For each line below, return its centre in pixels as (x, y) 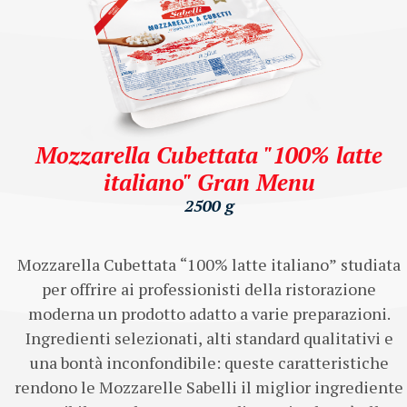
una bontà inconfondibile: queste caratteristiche (209, 362)
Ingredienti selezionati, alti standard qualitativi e (209, 338)
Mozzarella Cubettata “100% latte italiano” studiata (209, 264)
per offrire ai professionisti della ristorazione (209, 288)
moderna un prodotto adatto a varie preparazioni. (209, 313)
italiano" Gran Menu (209, 182)
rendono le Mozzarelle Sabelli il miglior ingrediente (209, 387)
